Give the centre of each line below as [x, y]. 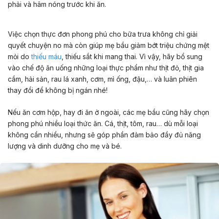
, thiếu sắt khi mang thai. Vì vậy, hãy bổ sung [132, 56]
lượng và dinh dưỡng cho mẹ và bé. [65, 146]
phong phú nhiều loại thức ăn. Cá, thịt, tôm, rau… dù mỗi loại [103, 124]
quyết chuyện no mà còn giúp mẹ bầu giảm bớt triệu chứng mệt [109, 45]
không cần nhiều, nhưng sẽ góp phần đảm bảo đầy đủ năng [104, 135]
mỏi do [20, 56]
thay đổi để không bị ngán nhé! [58, 90]
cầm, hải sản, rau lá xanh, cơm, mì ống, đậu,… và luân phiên [102, 79]
